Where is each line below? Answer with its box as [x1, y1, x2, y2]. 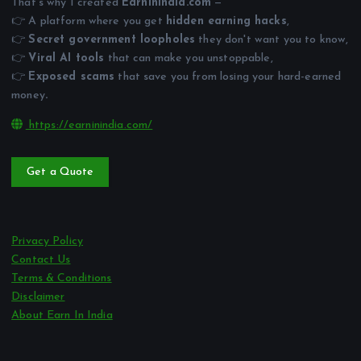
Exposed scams [28, 70, 115, 83]
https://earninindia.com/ [25, 118, 153, 131]
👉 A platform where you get [11, 15, 166, 27]
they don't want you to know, [195, 33, 349, 46]
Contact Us [11, 254, 71, 267]
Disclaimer [11, 291, 65, 304]
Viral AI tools [28, 52, 105, 64]
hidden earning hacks [165, 15, 287, 27]
